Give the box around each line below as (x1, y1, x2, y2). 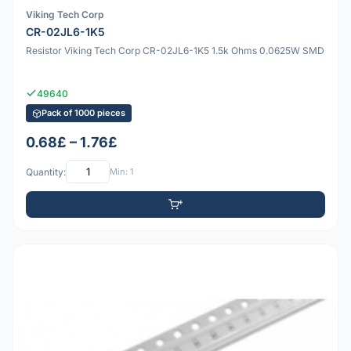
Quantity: (26, 165, 66, 178)
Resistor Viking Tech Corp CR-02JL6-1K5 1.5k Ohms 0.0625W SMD (26, 45, 324, 57)
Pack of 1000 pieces (42, 107, 125, 119)
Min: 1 (110, 165, 133, 177)
